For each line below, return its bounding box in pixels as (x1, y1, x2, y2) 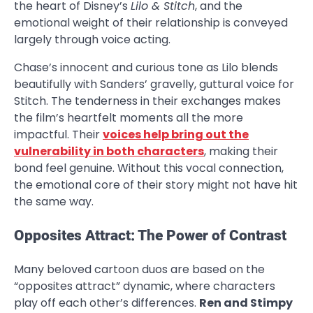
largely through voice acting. (14, 31, 170, 48)
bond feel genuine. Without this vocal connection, (14, 160, 284, 177)
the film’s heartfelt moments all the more (14, 110, 243, 126)
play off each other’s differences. (14, 294, 199, 311)
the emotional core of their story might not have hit (14, 177, 298, 194)
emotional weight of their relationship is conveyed (14, 15, 288, 31)
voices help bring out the (103, 126, 249, 143)
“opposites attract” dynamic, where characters (14, 277, 275, 294)
